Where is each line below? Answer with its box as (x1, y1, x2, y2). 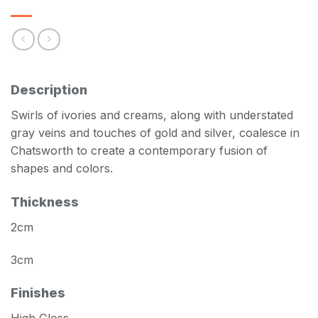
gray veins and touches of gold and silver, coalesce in (11, 126, 300, 141)
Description (11, 82, 87, 98)
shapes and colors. (11, 161, 113, 176)
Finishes (11, 285, 65, 301)
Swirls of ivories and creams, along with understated (11, 108, 293, 123)
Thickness (11, 194, 79, 209)
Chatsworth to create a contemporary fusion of (11, 143, 268, 158)
